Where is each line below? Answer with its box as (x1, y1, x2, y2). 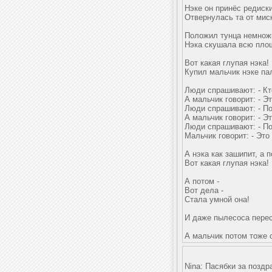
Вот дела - (185, 186, 223, 195)
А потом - (185, 177, 219, 186)
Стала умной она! (185, 195, 250, 204)
